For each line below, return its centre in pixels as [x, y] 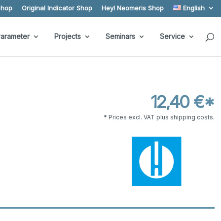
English [194, 8]
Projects [67, 36]
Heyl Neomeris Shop [132, 8]
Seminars [120, 36]
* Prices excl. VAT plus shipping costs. [159, 117]
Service [172, 36]
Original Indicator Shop [57, 8]
